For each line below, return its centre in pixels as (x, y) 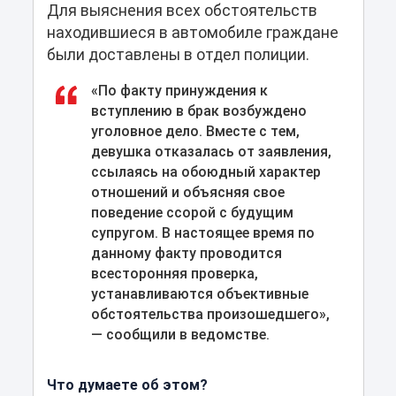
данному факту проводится (186, 253)
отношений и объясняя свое (187, 192)
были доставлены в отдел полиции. (178, 54)
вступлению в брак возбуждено (198, 110)
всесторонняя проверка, (174, 273)
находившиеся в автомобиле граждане (192, 32)
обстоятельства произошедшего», (210, 314)
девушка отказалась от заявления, (211, 151)
